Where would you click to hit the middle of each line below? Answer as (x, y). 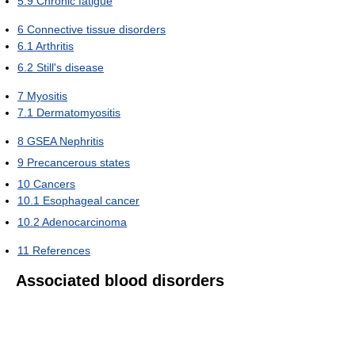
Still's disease (70, 67)
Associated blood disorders (120, 280)
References (61, 250)
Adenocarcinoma (84, 221)
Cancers (54, 183)
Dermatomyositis (78, 112)
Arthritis (55, 46)
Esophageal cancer (91, 200)
